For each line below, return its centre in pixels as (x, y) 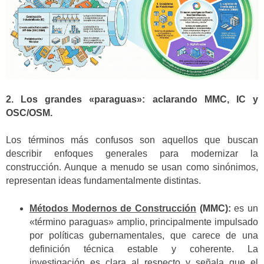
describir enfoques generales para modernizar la (132, 154)
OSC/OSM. (29, 113)
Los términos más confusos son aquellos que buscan (132, 140)
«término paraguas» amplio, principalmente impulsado (144, 222)
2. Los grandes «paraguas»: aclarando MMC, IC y (132, 100)
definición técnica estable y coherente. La (144, 249)
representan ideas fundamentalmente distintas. (103, 181)
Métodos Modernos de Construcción (113, 208)
